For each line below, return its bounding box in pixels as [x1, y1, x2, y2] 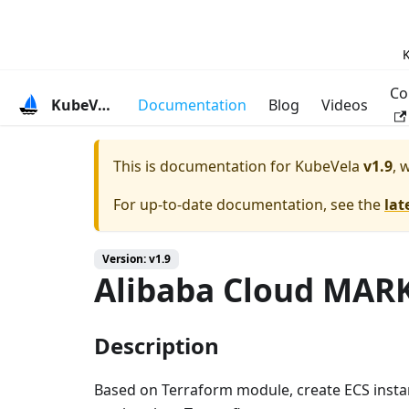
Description [94, 330, 219, 361]
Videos [320, 95, 368, 115]
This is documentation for [113, 156, 295, 176]
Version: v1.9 [102, 251, 171, 267]
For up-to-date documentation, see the [113, 194, 384, 215]
